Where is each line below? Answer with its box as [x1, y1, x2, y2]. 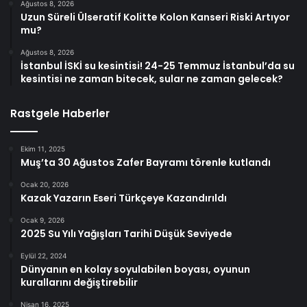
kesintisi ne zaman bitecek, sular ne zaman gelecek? [21, 71, 283, 86]
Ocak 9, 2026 [21, 215, 64, 224]
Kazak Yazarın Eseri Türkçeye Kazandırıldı [21, 191, 227, 205]
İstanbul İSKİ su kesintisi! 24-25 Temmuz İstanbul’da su [21, 58, 295, 73]
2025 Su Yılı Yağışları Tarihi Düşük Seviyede [21, 226, 232, 241]
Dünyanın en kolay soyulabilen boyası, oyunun [21, 262, 250, 276]
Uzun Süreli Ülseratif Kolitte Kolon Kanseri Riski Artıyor [21, 10, 290, 24]
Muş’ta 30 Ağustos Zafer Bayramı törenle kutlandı [21, 155, 271, 169]
